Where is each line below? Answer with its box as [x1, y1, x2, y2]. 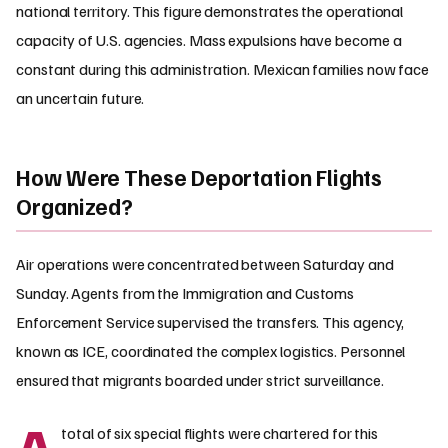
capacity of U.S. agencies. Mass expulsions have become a [16, 30, 402, 51]
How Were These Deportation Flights [16, 162, 383, 191]
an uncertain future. [16, 88, 145, 109]
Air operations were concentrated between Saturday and [16, 253, 394, 274]
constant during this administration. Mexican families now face [16, 59, 430, 80]
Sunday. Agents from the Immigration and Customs [16, 282, 355, 303]
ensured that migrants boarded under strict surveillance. [16, 369, 384, 390]
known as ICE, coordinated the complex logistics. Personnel [16, 340, 406, 361]
